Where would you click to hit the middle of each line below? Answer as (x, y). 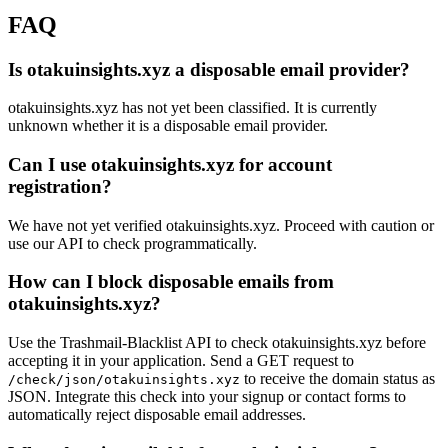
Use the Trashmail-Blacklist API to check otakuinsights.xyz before (217, 343)
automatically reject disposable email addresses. (157, 415)
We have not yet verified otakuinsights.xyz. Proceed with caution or (221, 225)
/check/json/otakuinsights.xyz (124, 380)
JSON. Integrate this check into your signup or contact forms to (207, 397)
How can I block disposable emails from (171, 282)
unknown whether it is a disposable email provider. (168, 126)
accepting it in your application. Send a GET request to (181, 361)
